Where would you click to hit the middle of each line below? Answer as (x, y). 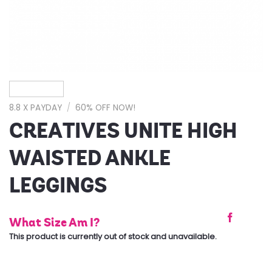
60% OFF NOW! (106, 108)
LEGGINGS (58, 185)
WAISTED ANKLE (90, 158)
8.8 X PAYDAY (36, 108)
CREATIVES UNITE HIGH (123, 131)
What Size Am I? (54, 222)
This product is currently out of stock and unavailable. (113, 236)
